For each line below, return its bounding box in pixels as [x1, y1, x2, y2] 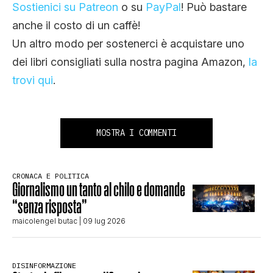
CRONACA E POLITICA [12, 171, 89, 180]
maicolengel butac [12, 216, 77, 225]
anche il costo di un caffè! [12, 18, 140, 32]
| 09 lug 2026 [77, 216, 126, 225]
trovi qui [12, 73, 53, 87]
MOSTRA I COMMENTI [96, 127, 177, 138]
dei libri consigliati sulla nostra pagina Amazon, [12, 55, 249, 68]
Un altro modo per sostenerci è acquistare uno [12, 37, 244, 50]
